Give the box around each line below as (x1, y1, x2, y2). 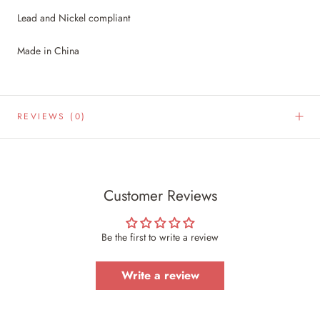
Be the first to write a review (101, 229, 219, 244)
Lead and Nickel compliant (17, 11, 130, 26)
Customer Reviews (103, 184, 217, 206)
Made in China (17, 43, 79, 58)
